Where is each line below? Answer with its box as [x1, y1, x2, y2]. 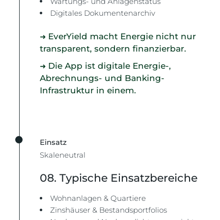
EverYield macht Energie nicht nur [48, 31, 196, 41]
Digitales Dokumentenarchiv [50, 8, 156, 18]
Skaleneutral [40, 150, 86, 160]
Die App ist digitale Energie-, [48, 60, 171, 71]
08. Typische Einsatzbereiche [40, 171, 198, 185]
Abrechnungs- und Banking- [40, 73, 165, 83]
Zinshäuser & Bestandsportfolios [50, 205, 167, 215]
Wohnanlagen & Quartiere [50, 193, 146, 203]
